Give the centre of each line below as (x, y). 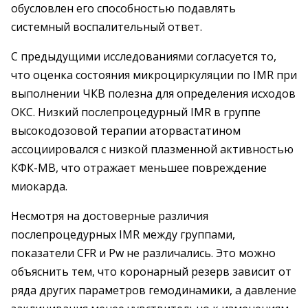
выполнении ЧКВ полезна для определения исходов (153, 93)
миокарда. (39, 186)
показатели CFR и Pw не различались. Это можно (143, 253)
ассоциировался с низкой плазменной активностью (152, 149)
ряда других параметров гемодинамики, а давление (154, 290)
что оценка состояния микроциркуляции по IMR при (154, 75)
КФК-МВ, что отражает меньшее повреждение (139, 168)
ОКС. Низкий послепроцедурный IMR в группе (136, 112)
